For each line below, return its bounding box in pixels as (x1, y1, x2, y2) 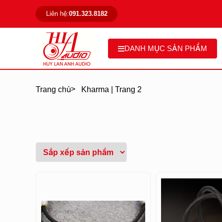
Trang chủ (36, 85, 71, 94)
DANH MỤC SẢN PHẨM (124, 44, 207, 53)
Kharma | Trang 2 (81, 85, 142, 94)
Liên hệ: (46, 10, 69, 17)
